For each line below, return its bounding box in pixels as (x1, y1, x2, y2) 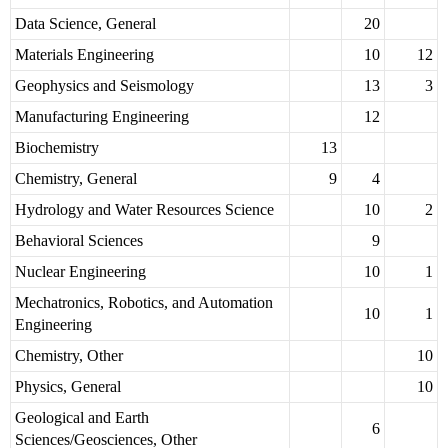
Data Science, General (15, 15, 156, 33)
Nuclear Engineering (15, 263, 146, 281)
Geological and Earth (15, 409, 149, 427)
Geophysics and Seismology (15, 77, 194, 95)
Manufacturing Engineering (15, 108, 189, 126)
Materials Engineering (15, 46, 154, 64)
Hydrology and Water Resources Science (15, 201, 274, 219)
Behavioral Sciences (15, 232, 143, 250)
